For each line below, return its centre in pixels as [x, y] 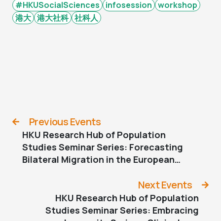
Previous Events [65, 121]
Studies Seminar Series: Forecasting [103, 147]
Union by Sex [50, 171]
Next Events [165, 184]
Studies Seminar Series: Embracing [122, 210]
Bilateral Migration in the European [98, 159]
